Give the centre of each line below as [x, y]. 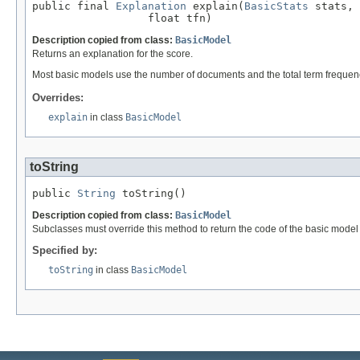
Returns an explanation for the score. [112, 53]
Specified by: [65, 251]
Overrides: [58, 98]
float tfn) [122, 18]
